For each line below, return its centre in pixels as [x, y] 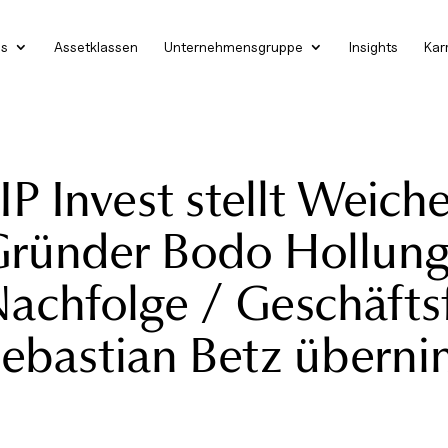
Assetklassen [96, 46]
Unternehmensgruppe [233, 46]
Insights [373, 46]
